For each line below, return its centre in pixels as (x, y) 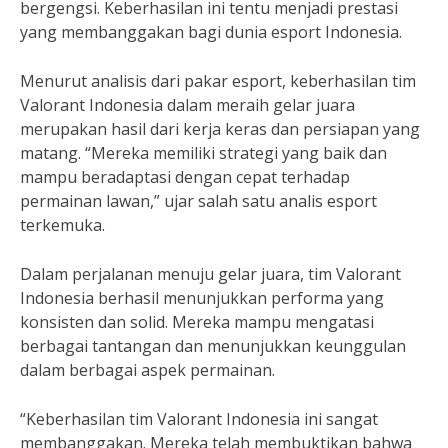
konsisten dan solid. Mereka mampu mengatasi (197, 322)
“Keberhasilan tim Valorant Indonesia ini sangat (199, 419)
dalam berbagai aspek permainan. (147, 370)
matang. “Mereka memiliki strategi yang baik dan (203, 153)
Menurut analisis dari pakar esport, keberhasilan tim (218, 81)
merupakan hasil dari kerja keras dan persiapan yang (220, 129)
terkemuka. (62, 225)
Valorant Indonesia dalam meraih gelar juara (187, 105)
